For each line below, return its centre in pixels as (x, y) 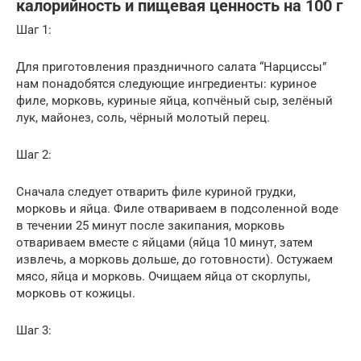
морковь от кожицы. (76, 294)
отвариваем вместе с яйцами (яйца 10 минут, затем (164, 243)
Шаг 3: (34, 331)
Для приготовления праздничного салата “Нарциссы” (171, 67)
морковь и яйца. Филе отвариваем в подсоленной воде (177, 209)
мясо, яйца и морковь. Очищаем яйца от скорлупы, (163, 277)
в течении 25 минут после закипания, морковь (150, 226)
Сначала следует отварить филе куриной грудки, (156, 192)
